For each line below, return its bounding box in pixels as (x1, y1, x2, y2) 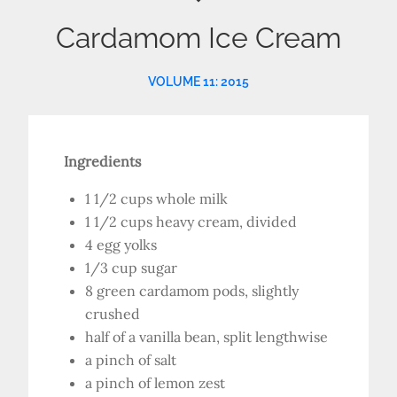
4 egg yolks (85, 236, 158, 253)
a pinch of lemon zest (85, 374, 226, 392)
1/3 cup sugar (85, 259, 178, 276)
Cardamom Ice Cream (56, 21, 341, 54)
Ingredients (64, 152, 142, 170)
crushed (85, 305, 141, 323)
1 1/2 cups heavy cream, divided (85, 213, 298, 230)
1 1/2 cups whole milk (85, 190, 229, 207)
